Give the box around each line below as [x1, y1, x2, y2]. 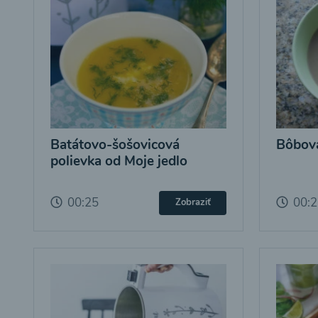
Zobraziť [175, 196, 211, 209]
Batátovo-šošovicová [50, 135, 180, 154]
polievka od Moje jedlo [50, 151, 187, 170]
